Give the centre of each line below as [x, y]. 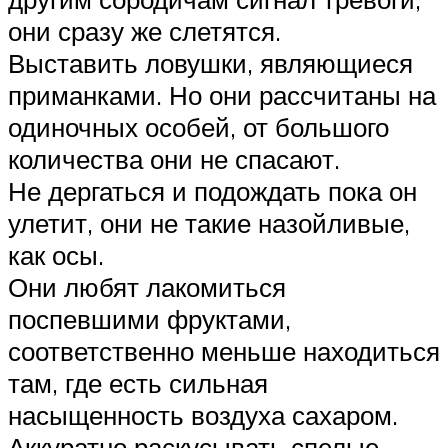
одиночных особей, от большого [198, 127]
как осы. [56, 255]
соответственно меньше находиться [224, 351]
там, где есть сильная [138, 383]
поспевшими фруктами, [149, 319]
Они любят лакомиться [147, 287]
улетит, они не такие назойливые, [209, 223]
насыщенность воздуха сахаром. [203, 415]
